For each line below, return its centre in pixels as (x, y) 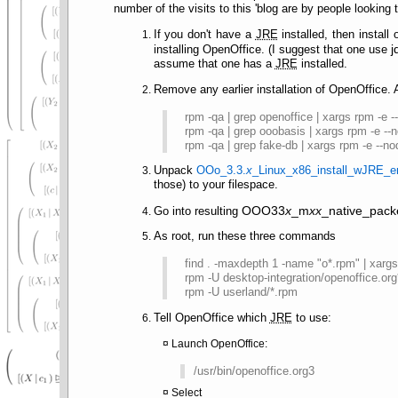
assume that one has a (214, 64)
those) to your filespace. (215, 185)
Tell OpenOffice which (211, 318)
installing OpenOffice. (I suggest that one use (272, 49)
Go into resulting (197, 211)
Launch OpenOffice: (219, 343)
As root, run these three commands (244, 237)
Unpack (175, 171)
